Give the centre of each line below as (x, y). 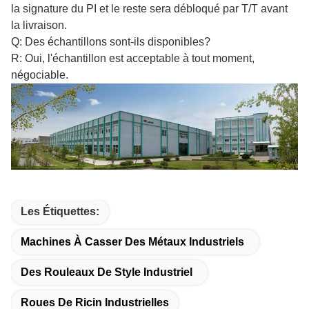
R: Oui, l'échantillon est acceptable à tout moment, (133, 58)
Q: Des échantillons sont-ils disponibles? (111, 41)
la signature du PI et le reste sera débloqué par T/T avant (149, 8)
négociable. (40, 74)
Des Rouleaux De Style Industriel (107, 272)
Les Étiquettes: (60, 211)
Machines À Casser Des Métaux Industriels (132, 241)
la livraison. (39, 25)
